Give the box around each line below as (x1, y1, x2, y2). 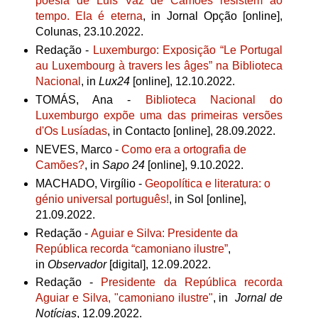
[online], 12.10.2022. (129, 75, 235, 87)
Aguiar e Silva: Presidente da (90, 226, 238, 239)
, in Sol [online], (168, 192, 246, 205)
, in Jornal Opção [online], (142, 9, 283, 22)
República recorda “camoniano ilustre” (35, 242, 228, 255)
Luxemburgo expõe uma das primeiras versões (35, 109, 283, 121)
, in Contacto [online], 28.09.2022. (106, 124, 275, 137)
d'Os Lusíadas (35, 124, 107, 137)
